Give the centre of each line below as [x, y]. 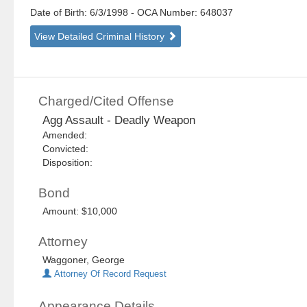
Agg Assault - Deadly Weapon [119, 121]
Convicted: [69, 149]
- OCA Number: [164, 13]
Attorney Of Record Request [109, 274]
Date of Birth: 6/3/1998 [81, 13]
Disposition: [68, 163]
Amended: [68, 135]
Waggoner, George [84, 260]
